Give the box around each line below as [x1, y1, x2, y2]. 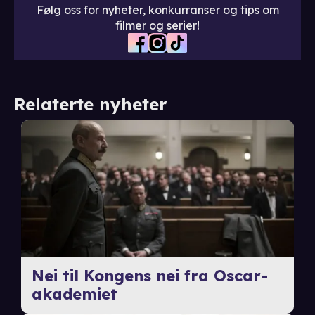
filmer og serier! [115, 18, 200, 33]
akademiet [31, 284, 117, 304]
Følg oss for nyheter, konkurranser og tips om [36, 3, 279, 18]
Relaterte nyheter [14, 94, 167, 115]
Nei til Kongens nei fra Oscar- [31, 266, 268, 286]
